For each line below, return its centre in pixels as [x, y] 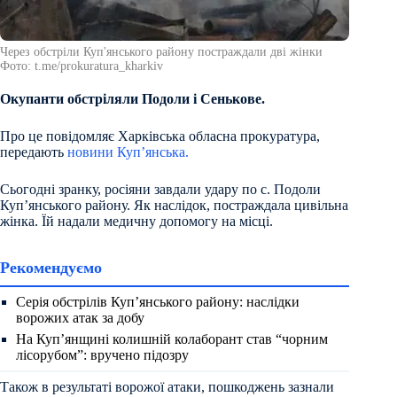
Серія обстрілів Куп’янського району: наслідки [158, 301]
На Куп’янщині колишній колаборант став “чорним [172, 339]
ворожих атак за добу [80, 317]
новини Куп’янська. [128, 152]
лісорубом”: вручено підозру [102, 354]
